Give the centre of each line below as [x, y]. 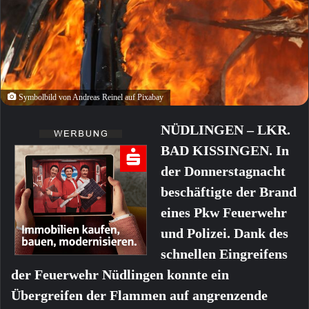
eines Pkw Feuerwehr [223, 213]
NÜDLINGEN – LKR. [225, 130]
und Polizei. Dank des [224, 233]
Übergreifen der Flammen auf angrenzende [139, 296]
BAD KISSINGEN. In [225, 151]
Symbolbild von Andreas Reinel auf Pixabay [90, 98]
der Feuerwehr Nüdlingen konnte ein [120, 275]
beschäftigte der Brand [228, 192]
